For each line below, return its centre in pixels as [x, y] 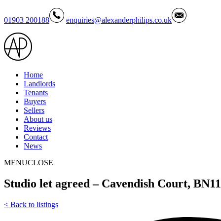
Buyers [35, 101]
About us [38, 119]
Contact [36, 137]
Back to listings [33, 204]
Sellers [34, 110]
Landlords [39, 84]
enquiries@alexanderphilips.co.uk [119, 20]
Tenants [36, 92]
